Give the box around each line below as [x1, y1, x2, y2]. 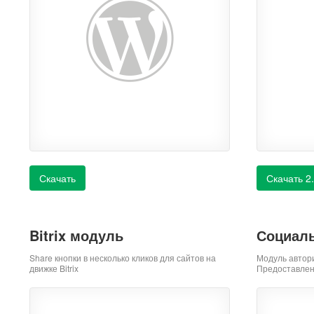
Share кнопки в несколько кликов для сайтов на [29, 252, 216, 264]
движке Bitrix [29, 262, 78, 274]
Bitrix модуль [29, 225, 123, 245]
